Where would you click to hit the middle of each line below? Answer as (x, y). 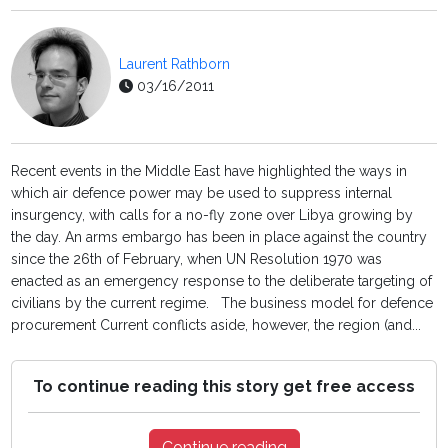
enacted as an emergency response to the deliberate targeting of (222, 281)
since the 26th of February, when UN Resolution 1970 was (197, 259)
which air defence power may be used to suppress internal (202, 193)
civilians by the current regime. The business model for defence (222, 303)
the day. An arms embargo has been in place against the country (219, 237)
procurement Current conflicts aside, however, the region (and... (216, 325)
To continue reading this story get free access (224, 387)
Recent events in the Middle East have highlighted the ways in (209, 171)
